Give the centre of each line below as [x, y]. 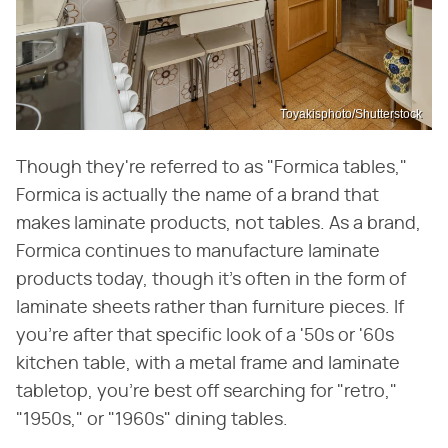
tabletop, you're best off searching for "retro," [206, 392]
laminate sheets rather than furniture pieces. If [210, 308]
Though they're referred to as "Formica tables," [211, 168]
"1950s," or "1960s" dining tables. [152, 420]
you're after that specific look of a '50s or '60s [205, 336]
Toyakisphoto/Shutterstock [351, 114]
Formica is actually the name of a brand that [197, 196]
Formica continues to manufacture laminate [198, 252]
